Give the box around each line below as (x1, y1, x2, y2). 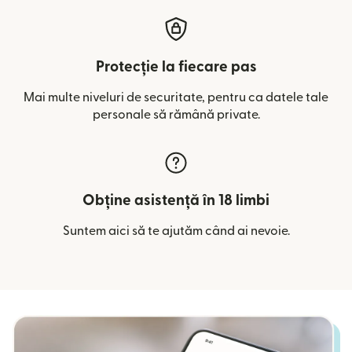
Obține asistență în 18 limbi (82, 193, 269, 208)
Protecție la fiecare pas (95, 60, 257, 75)
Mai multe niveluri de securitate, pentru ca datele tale (24, 91, 328, 104)
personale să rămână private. (92, 108, 260, 121)
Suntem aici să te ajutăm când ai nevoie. (62, 225, 290, 237)
